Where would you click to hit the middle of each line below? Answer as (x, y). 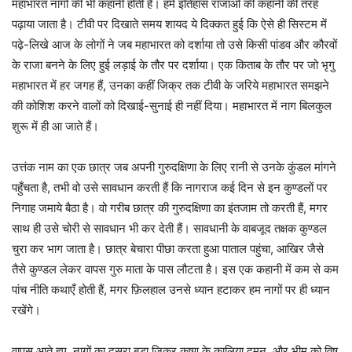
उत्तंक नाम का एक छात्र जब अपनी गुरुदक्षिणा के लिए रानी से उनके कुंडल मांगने (174, 167)
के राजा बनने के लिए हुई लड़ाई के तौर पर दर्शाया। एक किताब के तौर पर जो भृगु (173, 65)
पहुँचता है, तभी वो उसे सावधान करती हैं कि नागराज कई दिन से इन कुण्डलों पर (170, 188)
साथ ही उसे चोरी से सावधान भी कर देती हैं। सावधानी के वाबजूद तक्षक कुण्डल (169, 229)
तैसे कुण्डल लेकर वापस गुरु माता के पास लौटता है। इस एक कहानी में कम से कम (175, 269)
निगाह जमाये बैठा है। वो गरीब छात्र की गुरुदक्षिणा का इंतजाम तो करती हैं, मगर (170, 208)
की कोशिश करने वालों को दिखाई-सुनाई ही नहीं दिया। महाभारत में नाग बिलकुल (172, 106)
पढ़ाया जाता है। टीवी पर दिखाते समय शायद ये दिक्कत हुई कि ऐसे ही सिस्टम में (169, 24)
